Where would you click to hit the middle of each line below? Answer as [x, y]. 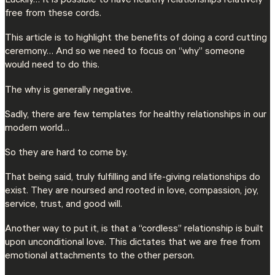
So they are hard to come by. [66, 153]
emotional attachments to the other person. [100, 257]
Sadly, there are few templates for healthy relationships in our [136, 115]
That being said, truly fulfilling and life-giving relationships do [133, 178]
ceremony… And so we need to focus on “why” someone [125, 52]
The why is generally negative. [70, 91]
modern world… [37, 129]
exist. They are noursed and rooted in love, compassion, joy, [132, 192]
